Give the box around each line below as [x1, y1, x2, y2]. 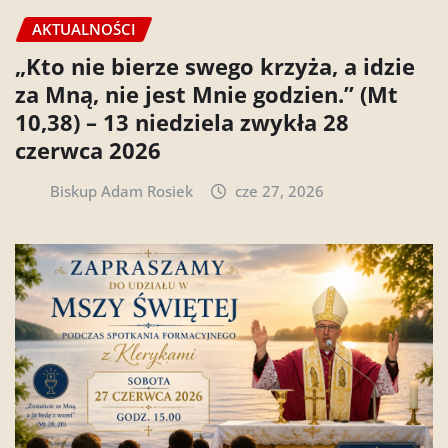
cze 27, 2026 [235, 180, 325, 201]
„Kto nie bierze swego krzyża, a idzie [15, 50, 415, 81]
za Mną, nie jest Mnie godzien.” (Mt [15, 78, 398, 109]
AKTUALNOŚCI [32, 19, 136, 40]
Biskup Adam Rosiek [49, 180, 193, 201]
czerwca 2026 [15, 134, 161, 165]
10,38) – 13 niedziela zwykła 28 [15, 106, 349, 137]
